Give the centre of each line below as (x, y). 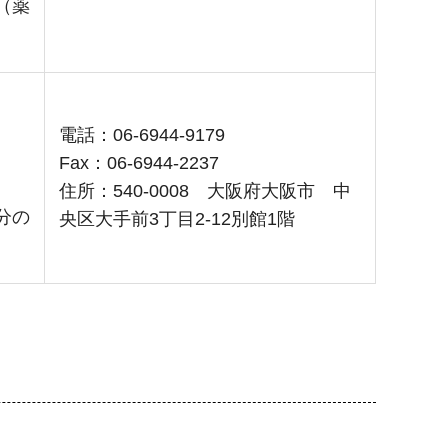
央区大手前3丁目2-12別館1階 (177, 219)
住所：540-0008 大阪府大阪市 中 (205, 191)
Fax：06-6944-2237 (139, 163)
